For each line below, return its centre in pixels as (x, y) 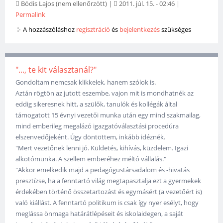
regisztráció (93, 30)
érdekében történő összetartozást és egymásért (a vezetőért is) (109, 192)
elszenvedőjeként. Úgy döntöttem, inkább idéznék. (91, 137)
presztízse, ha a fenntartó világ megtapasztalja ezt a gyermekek (109, 181)
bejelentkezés (140, 30)
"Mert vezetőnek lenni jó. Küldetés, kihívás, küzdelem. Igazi (102, 148)
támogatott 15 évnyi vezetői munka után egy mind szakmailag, (108, 115)
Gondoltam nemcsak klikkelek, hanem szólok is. (86, 82)
